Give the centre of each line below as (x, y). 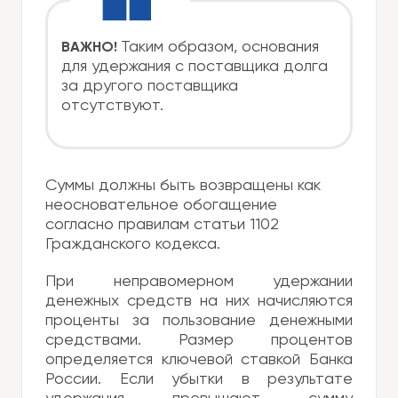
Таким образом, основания (220, 48)
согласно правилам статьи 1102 (162, 225)
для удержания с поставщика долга (195, 67)
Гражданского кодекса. (133, 245)
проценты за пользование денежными (199, 321)
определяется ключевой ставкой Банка (199, 360)
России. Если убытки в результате (199, 380)
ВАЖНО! (91, 48)
